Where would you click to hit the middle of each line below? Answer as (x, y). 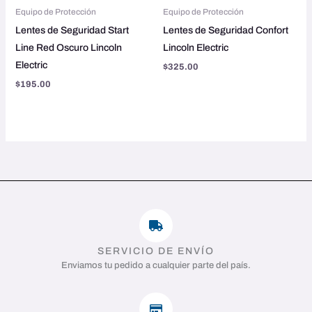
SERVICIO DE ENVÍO (156, 251)
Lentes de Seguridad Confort (226, 30)
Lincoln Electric (196, 47)
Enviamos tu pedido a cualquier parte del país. (156, 265)
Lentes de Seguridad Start (72, 30)
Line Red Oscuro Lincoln (68, 47)
